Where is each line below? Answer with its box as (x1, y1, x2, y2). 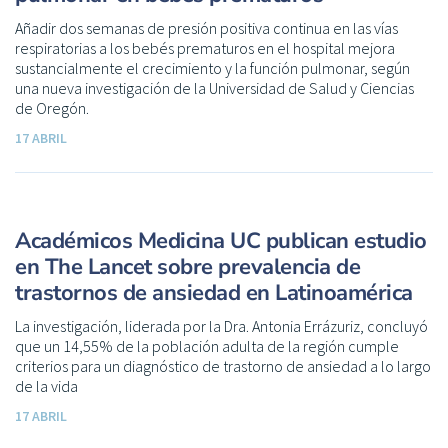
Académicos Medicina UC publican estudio (15, 225, 427, 256)
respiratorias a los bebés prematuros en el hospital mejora (15, 37, 395, 58)
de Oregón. (15, 97, 89, 118)
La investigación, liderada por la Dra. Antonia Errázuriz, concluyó (15, 315, 428, 336)
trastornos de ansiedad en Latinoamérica (15, 277, 413, 308)
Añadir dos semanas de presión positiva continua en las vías (15, 17, 398, 38)
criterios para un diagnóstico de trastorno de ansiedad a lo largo (15, 355, 431, 376)
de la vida (15, 375, 78, 396)
